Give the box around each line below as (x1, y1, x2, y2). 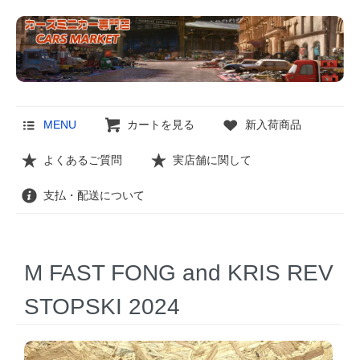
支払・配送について (43, 189, 145, 202)
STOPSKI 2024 (24, 293, 180, 319)
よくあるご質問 (43, 153, 122, 167)
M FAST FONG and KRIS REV (24, 260, 333, 285)
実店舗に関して (173, 153, 252, 167)
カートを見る (127, 118, 194, 132)
